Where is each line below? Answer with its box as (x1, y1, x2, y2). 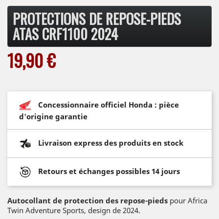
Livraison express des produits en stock (38, 137, 183, 148)
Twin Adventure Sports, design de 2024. (7, 205, 140, 215)
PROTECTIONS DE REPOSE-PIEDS (13, 8, 181, 29)
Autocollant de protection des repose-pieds (7, 195, 170, 205)
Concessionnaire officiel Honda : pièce (38, 99, 179, 109)
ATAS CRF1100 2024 (13, 23, 118, 44)
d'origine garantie (19, 111, 88, 121)
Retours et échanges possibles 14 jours (38, 166, 180, 176)
